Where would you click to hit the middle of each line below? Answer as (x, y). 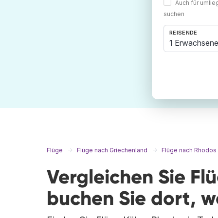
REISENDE (183, 33)
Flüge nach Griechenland (112, 150)
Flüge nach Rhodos (189, 150)
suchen (174, 14)
